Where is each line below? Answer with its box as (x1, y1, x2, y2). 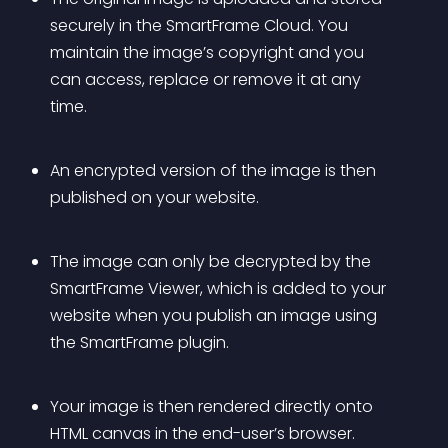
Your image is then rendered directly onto (50, 395, 377, 418)
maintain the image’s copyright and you (50, 41, 368, 64)
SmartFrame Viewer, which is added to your (50, 277, 390, 300)
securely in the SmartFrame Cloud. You (50, 14, 352, 37)
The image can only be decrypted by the (50, 250, 375, 273)
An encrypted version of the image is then (50, 159, 380, 182)
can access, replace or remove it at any (50, 68, 365, 91)
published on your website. (50, 186, 259, 209)
